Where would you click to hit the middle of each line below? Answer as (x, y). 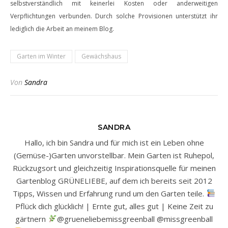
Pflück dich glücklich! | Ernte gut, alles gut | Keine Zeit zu (114, 206)
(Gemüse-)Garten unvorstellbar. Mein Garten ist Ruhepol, (114, 155)
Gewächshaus (101, 56)
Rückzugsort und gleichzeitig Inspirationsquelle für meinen (114, 168)
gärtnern (32, 219)
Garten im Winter (41, 56)
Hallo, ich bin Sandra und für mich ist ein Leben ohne (114, 142)
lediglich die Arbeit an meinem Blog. (62, 28)
